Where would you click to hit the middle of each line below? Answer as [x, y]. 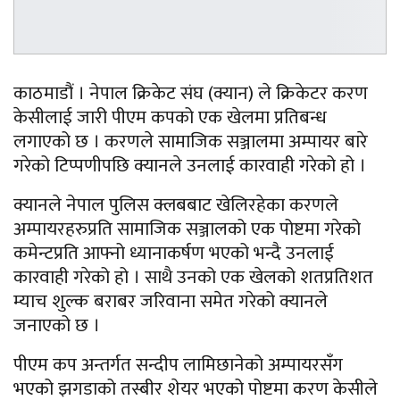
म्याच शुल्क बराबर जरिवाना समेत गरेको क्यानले [171, 302]
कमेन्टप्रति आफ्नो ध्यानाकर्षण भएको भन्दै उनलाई [174, 254]
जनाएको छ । [57, 326]
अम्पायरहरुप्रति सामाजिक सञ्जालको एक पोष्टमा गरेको [187, 229]
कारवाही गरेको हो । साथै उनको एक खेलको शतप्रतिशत [193, 278]
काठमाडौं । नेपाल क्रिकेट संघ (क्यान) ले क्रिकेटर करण [191, 94]
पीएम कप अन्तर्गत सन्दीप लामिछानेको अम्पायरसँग [178, 365]
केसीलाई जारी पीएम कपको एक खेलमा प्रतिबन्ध [170, 118]
